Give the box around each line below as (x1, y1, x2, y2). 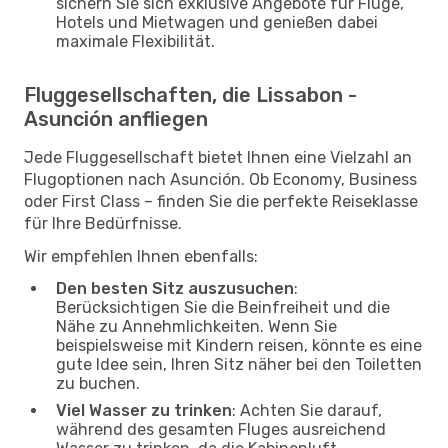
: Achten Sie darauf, (232, 400, 382, 420)
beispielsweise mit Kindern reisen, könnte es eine (56, 335, 422, 355)
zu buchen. (56, 373, 140, 393)
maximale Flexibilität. (56, 31, 215, 51)
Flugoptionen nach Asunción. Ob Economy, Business (24, 169, 417, 189)
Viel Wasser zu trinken (56, 400, 232, 420)
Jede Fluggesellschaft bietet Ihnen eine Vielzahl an (24, 147, 412, 167)
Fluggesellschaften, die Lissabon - (24, 82, 357, 107)
